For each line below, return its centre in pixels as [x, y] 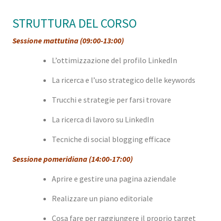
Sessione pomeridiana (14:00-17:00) [73, 159]
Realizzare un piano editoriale [102, 198]
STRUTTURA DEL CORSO [74, 23]
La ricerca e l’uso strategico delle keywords [124, 80]
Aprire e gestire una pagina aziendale [114, 178]
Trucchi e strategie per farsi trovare [111, 99]
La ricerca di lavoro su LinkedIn [103, 119]
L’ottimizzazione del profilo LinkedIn [114, 60]
